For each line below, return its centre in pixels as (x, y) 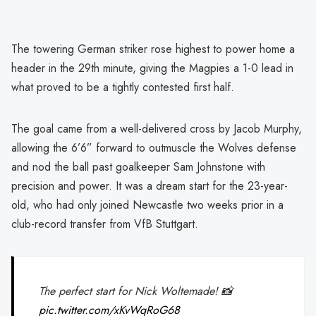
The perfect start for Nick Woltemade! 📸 (136, 291)
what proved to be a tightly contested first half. (123, 87)
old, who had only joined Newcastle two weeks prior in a (147, 205)
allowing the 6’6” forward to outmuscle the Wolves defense (154, 147)
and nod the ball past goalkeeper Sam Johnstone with (138, 166)
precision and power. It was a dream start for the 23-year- (150, 186)
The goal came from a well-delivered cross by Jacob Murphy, (157, 128)
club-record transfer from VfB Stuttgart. (105, 224)
